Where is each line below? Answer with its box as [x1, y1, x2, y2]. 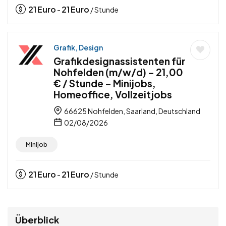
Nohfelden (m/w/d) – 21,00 [53, 66, 183, 78]
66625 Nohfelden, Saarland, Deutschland [63, 106, 200, 116]
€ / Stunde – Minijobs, [53, 77, 156, 89]
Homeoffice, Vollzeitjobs [53, 88, 172, 100]
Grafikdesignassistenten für [53, 54, 185, 67]
